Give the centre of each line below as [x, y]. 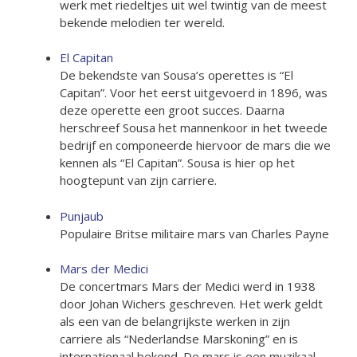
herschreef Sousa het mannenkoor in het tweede [194, 127]
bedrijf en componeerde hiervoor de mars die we [195, 145]
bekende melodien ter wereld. [142, 22]
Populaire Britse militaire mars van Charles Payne [194, 233]
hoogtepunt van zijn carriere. [138, 180]
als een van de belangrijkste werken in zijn [175, 321]
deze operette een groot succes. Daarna [172, 110]
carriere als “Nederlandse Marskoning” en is [179, 339]
